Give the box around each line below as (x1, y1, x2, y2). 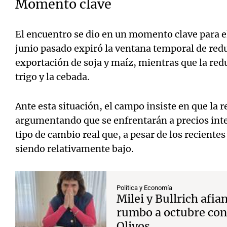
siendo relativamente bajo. (15, 143, 134, 155)
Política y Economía (117, 184, 172, 192)
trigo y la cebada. (15, 71, 92, 83)
